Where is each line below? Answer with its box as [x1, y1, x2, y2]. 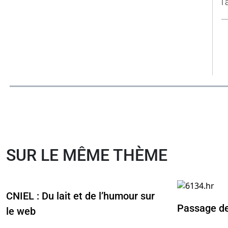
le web [6, 205, 36, 217]
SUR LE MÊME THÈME [6, 145, 167, 165]
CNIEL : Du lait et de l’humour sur [6, 189, 155, 202]
